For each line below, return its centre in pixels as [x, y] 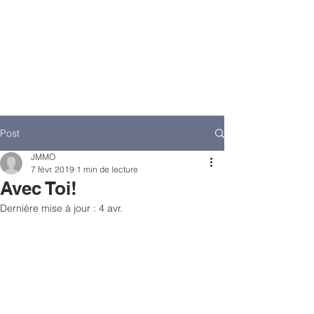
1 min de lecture [107, 169]
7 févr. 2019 [53, 169]
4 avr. [111, 208]
